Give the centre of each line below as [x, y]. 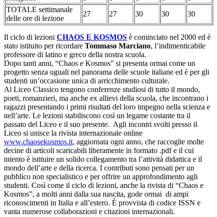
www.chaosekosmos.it [38, 142]
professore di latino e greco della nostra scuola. [75, 55]
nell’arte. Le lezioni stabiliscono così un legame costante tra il [97, 116]
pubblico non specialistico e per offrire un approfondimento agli [101, 177]
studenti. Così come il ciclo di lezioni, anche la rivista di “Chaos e [104, 186]
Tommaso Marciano [118, 46]
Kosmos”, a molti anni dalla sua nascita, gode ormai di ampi [96, 194]
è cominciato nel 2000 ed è [169, 37]
